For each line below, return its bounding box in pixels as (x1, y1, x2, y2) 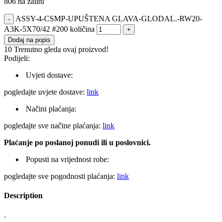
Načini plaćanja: (26, 104, 76, 113)
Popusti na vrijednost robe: (26, 155, 109, 164)
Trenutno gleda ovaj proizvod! (14, 45, 109, 54)
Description (4, 191, 43, 200)
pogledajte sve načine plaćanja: (4, 121, 103, 130)
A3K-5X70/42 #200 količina (4, 24, 95, 33)
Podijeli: (4, 54, 30, 62)
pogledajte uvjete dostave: (4, 87, 87, 96)
